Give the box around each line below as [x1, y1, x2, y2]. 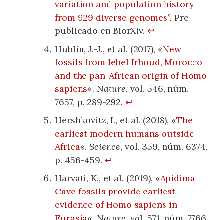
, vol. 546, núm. [126, 83, 189, 95]
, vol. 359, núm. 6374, [120, 141, 208, 153]
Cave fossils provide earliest [55, 186, 176, 197]
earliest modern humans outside [55, 128, 194, 139]
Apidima [160, 172, 195, 184]
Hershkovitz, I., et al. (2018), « [55, 114, 177, 126]
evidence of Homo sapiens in [55, 199, 178, 211]
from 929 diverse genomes [55, 12, 168, 24]
